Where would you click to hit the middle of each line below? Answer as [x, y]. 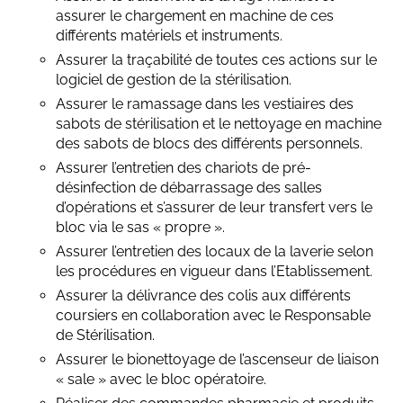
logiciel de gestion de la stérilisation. [174, 80]
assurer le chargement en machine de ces [195, 16]
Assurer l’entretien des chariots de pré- [184, 168]
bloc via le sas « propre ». [141, 227]
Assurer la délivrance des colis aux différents [204, 296]
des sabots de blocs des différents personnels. [210, 143]
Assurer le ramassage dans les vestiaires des [205, 104]
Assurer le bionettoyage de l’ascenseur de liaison [218, 359]
